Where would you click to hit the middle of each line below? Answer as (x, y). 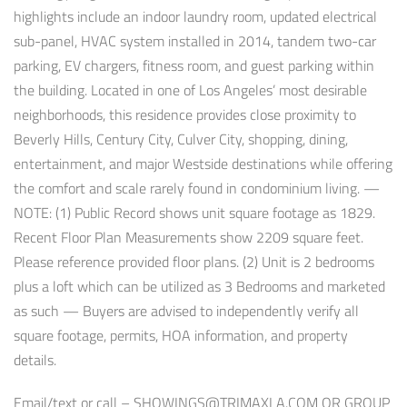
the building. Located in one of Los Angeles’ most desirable (190, 90)
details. (35, 360)
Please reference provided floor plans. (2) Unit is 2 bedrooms (194, 262)
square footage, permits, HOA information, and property (181, 336)
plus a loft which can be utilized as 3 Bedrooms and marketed (199, 287)
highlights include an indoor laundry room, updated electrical (195, 17)
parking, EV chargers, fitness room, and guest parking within (194, 66)
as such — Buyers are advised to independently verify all (186, 311)
